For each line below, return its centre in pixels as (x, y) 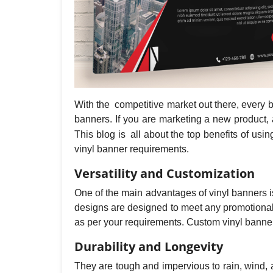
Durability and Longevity (149, 246)
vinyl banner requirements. (132, 149)
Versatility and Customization (165, 173)
